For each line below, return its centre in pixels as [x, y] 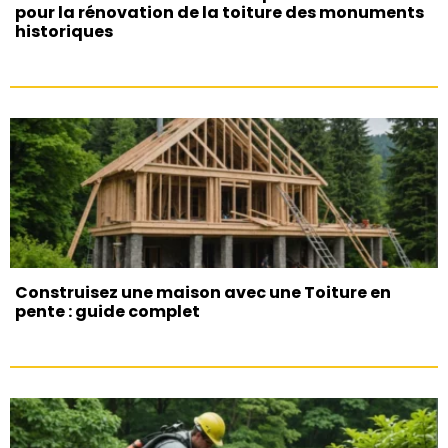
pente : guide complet [107, 311]
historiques [64, 31]
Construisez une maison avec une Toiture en [203, 292]
